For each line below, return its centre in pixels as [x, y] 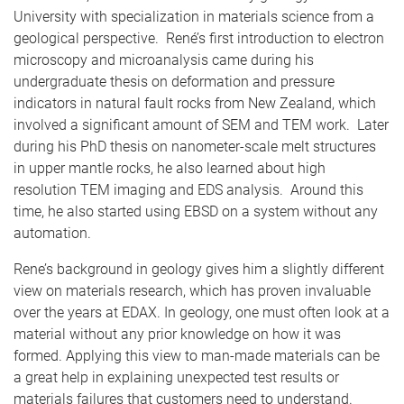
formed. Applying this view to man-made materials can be [197, 356]
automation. [52, 233]
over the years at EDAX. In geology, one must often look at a [202, 312]
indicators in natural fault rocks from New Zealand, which [195, 103]
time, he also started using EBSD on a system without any [196, 211]
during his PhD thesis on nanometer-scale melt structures [195, 147]
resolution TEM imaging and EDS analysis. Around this [188, 190]
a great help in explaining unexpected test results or [176, 377]
